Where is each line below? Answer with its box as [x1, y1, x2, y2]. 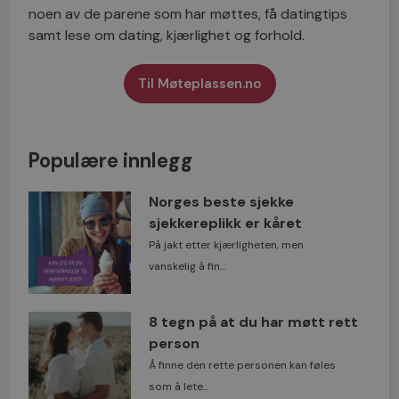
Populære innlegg [28, 148, 194, 175]
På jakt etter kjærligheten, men [148, 238, 304, 253]
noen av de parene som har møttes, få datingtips [28, 4, 348, 24]
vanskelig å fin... [148, 259, 225, 274]
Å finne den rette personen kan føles [148, 358, 336, 373]
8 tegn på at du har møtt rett [148, 313, 358, 332]
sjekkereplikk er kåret [148, 214, 302, 233]
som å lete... [148, 379, 208, 395]
